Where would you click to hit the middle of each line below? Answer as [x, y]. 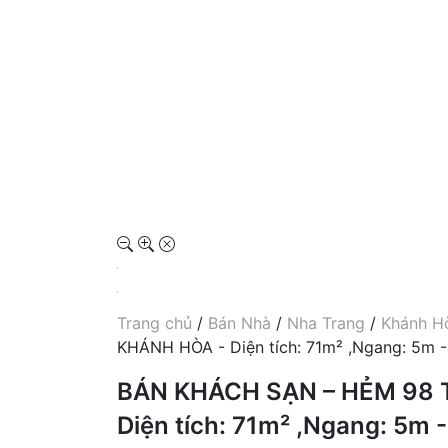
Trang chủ [154, 322]
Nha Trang [326, 322]
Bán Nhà [239, 322]
